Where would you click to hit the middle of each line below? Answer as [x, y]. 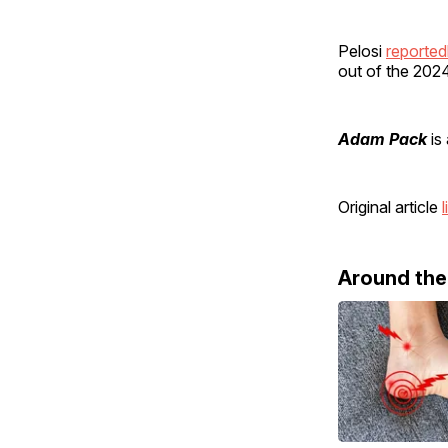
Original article [390, 206]
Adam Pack [382, 138]
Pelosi [362, 50]
